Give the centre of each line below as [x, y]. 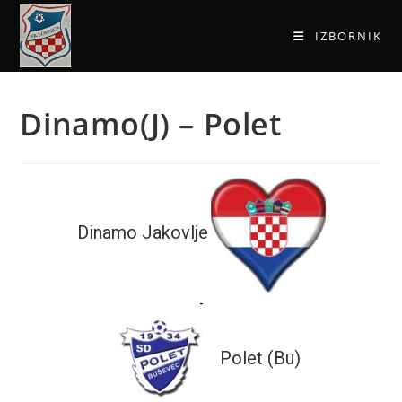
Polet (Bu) [260, 358]
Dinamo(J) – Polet [151, 124]
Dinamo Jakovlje [142, 232]
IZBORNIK [348, 36]
